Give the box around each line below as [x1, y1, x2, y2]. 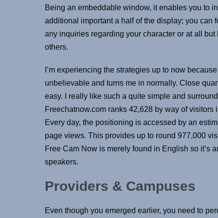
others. [45, 42, 68, 51]
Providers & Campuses [45, 178, 196, 194]
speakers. [45, 157, 78, 166]
